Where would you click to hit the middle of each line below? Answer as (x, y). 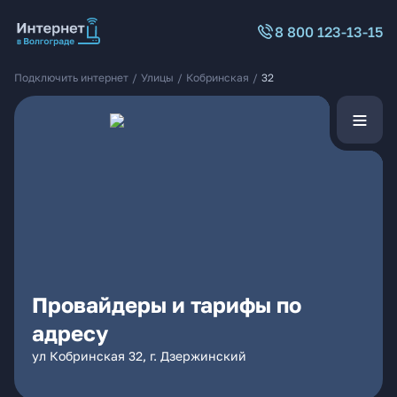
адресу (70, 333)
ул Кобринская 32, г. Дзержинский (139, 356)
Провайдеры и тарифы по (167, 304)
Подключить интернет (71, 78)
